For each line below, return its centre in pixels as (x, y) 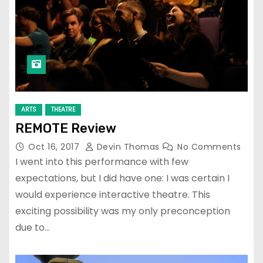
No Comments (209, 147)
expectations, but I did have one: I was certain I (122, 178)
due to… (33, 228)
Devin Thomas (128, 147)
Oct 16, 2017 (55, 147)
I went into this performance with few (102, 162)
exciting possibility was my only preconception (123, 211)
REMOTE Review (66, 129)
